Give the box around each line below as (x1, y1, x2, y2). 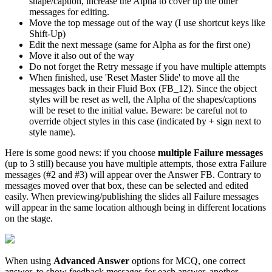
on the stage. (5, 212, 53, 223)
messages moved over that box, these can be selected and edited (5, 180, 248, 191)
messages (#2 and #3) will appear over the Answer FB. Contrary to (5, 169, 261, 180)
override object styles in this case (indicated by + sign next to (29, 115, 261, 126)
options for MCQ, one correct (129, 255, 245, 266)
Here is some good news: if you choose (5, 147, 158, 158)
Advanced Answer (53, 255, 129, 266)
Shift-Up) (29, 28, 66, 39)
